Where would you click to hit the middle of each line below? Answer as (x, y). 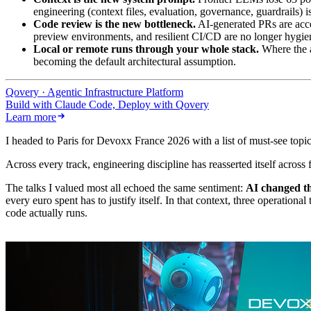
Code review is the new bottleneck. (115, 24)
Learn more (31, 117)
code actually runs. (47, 213)
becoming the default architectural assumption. (135, 62)
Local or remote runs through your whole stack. (146, 49)
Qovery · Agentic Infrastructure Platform (94, 92)
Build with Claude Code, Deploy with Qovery (107, 105)
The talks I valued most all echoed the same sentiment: (126, 188)
